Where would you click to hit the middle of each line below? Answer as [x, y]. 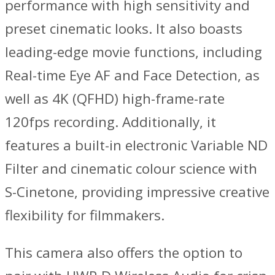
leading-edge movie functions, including [134, 52]
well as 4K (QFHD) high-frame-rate [115, 99]
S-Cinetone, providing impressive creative [137, 192]
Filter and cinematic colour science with [131, 169]
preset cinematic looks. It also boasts [124, 29]
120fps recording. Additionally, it [110, 122]
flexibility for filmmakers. [85, 215]
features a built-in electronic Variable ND [136, 145]
